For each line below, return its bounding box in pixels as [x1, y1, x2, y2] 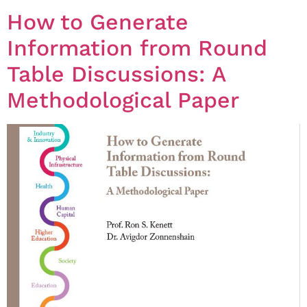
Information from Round [7, 35, 267, 62]
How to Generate [7, 9, 188, 36]
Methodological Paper [7, 87, 239, 114]
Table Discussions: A [7, 61, 225, 88]
